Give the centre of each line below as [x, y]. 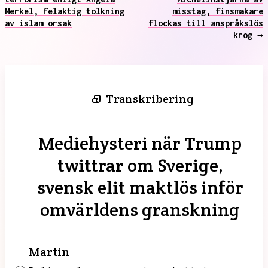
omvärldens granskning [140, 210]
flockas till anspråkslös [206, 23]
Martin [49, 252]
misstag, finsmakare [218, 11]
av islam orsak [38, 23]
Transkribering [150, 99]
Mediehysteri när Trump [140, 143]
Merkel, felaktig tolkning [65, 11]
